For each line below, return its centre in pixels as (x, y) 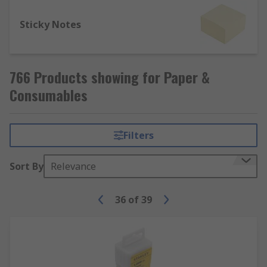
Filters (138, 135)
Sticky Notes (50, 24)
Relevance (73, 166)
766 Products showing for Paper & (110, 77)
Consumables (49, 95)
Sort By (27, 166)
